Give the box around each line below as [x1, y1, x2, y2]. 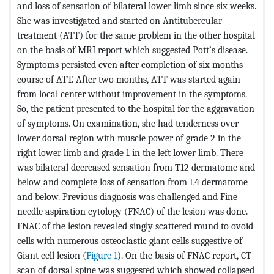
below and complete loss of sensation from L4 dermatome [17, 176, 248, 188]
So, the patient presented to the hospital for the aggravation [17, 102, 254, 114]
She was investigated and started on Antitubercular [17, 14, 222, 26]
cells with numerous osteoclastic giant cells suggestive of [17, 234, 242, 246]
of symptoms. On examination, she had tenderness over [17, 117, 239, 129]
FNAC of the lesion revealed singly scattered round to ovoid [17, 220, 253, 232]
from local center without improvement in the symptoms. [17, 87, 247, 100]
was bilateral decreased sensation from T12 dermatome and [17, 161, 255, 173]
